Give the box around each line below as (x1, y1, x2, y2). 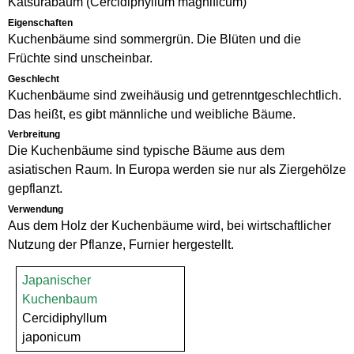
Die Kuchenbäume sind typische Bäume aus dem (8, 144, 284, 158)
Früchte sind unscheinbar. (8, 51, 153, 65)
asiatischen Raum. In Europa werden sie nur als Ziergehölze (8, 163, 346, 177)
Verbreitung (8, 129, 60, 141)
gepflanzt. (8, 182, 62, 196)
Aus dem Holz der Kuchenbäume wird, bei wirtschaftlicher (8, 219, 331, 233)
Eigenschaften (8, 17, 73, 28)
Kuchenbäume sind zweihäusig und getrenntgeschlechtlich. (8, 88, 341, 102)
